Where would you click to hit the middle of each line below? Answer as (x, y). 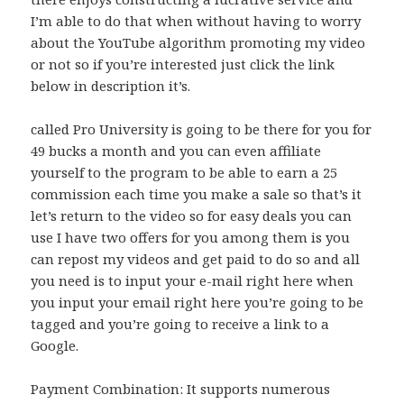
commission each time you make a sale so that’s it (197, 194)
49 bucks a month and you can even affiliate (176, 151)
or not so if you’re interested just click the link (183, 64)
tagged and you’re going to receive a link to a (180, 324)
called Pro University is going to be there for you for (202, 129)
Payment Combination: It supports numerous (181, 389)
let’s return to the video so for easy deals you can (192, 216)
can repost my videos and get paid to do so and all (196, 259)
